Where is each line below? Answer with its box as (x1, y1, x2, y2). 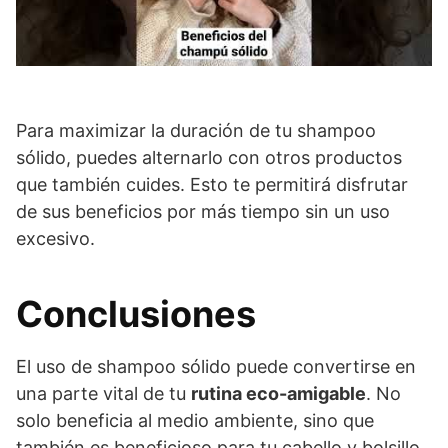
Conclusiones (16, 291, 256, 336)
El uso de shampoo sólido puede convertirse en (16, 355, 416, 377)
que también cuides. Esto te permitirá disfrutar (16, 173, 408, 195)
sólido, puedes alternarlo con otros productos (16, 146, 402, 168)
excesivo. (16, 227, 95, 249)
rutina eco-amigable (191, 382, 366, 404)
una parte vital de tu (16, 382, 191, 404)
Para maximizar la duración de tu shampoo (16, 119, 376, 141)
